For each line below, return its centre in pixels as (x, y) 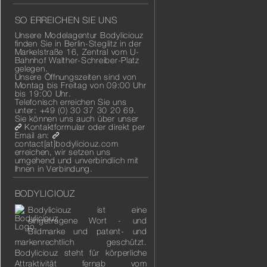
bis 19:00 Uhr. (43, 93)
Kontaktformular (55, 127)
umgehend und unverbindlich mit (77, 160)
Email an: (33, 135)
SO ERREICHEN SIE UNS (66, 20)
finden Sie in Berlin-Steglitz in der (78, 43)
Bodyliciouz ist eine (87, 209)
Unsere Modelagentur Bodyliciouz (79, 35)
